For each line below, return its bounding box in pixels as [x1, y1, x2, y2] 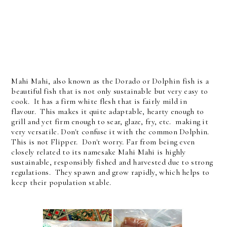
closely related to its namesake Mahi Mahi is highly [11, 147, 186, 157]
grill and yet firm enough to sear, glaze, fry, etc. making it [11, 117, 209, 127]
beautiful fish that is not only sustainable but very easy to [11, 86, 208, 96]
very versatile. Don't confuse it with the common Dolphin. [11, 127, 211, 137]
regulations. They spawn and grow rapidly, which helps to [11, 167, 210, 177]
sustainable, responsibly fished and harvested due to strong [11, 157, 213, 167]
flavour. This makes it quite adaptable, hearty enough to [11, 106, 204, 117]
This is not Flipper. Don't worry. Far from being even [11, 137, 195, 147]
